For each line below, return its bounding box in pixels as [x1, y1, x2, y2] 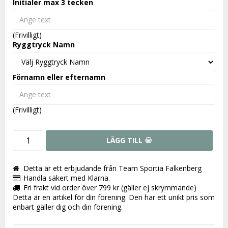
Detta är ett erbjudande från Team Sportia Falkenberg [23, 163, 202, 173]
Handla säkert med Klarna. [23, 173, 110, 183]
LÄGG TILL [106, 135, 142, 145]
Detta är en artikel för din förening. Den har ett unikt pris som [13, 192, 215, 202]
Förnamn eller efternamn [13, 72, 105, 82]
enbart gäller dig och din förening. [13, 202, 125, 212]
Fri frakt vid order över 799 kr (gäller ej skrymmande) [23, 182, 196, 192]
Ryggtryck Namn [13, 39, 75, 49]
